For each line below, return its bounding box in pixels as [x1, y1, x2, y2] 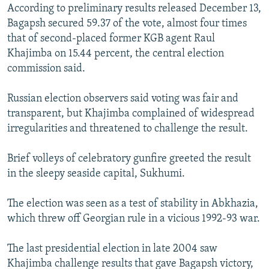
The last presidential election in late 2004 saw [7, 243, 217, 255]
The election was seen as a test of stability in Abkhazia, [7, 198, 258, 210]
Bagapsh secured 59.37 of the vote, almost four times [7, 18, 247, 30]
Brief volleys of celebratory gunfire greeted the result [7, 153, 251, 165]
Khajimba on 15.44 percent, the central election [7, 48, 224, 60]
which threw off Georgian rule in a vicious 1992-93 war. [7, 213, 260, 225]
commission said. [7, 63, 85, 75]
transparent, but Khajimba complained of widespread [7, 108, 255, 120]
